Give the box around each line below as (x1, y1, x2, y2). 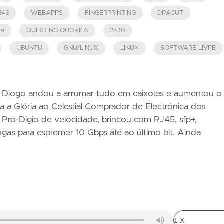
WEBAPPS (31, 9, 63, 16)
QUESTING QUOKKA (26, 27, 88, 34)
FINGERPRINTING (84, 9, 136, 16)
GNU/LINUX (64, 45, 99, 52)
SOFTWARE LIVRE (160, 45, 216, 52)
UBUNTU (16, 45, 42, 52)
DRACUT (157, 9, 184, 16)
